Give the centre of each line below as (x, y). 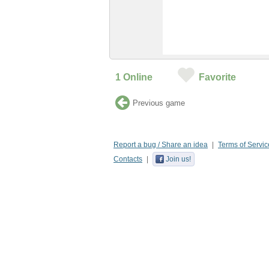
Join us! (178, 159)
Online (137, 77)
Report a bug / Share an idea (161, 145)
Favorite (217, 77)
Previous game (159, 103)
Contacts (128, 159)
